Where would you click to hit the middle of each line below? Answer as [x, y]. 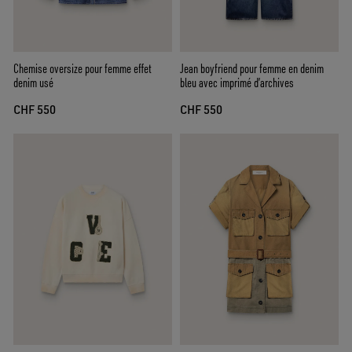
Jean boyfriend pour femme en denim [252, 68]
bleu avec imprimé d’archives [237, 82]
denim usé [33, 82]
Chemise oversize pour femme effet [82, 68]
